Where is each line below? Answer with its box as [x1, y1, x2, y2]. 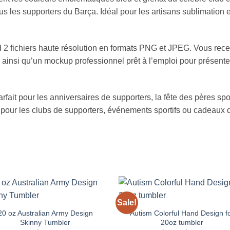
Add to [82, 201, 100, 208]
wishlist [80, 208, 101, 215]
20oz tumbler [161, 218, 204, 226]
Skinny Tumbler [20, 218, 71, 226]
